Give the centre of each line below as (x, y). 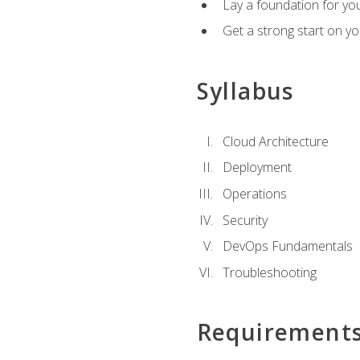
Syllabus (245, 90)
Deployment (257, 168)
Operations (254, 193)
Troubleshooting (269, 272)
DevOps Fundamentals (287, 246)
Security (245, 220)
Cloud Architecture (275, 141)
